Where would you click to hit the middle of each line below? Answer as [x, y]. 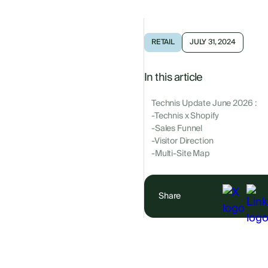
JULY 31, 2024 [212, 42]
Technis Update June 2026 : [204, 104]
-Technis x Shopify [185, 116]
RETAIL [163, 42]
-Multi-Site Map [181, 154]
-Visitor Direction [182, 141]
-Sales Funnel [177, 129]
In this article [173, 78]
